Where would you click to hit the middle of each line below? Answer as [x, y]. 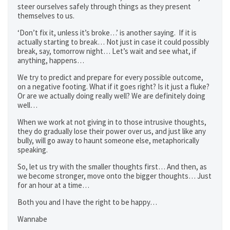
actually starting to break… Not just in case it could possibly [113, 42]
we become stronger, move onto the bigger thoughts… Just [114, 176]
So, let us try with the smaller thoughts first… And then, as [112, 167]
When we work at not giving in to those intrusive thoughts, [112, 122]
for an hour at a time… [53, 185]
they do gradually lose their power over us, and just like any [112, 131]
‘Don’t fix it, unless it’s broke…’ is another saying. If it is [107, 33]
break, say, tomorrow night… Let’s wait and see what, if [107, 51]
